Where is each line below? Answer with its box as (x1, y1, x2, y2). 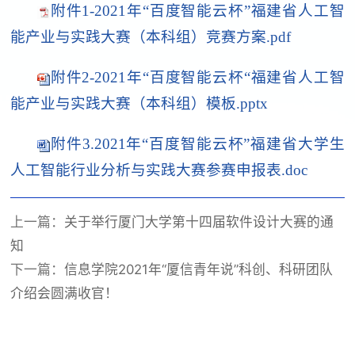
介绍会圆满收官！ (10, 285, 119, 302)
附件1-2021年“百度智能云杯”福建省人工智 (50, 2, 345, 20)
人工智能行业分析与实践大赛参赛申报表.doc (10, 162, 308, 179)
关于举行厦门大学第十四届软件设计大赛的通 (64, 214, 334, 231)
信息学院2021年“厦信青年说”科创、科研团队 (64, 261, 334, 278)
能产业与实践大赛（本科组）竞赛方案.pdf (10, 29, 292, 46)
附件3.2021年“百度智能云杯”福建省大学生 (50, 136, 345, 153)
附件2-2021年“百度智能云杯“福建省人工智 (50, 69, 345, 86)
